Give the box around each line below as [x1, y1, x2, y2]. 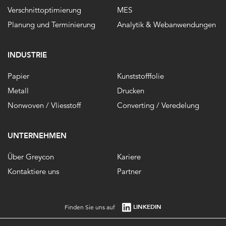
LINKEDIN [133, 203, 162, 211]
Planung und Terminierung [8, 19, 95, 29]
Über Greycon [8, 151, 54, 161]
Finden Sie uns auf [64, 203, 115, 211]
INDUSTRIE [8, 49, 47, 60]
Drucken [117, 85, 144, 95]
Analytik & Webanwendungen [117, 19, 216, 29]
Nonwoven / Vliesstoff [8, 100, 81, 110]
